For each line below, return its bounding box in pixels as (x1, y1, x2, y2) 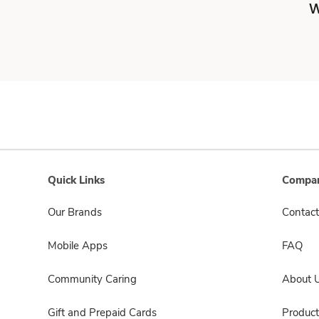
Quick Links (48, 173, 105, 187)
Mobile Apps (48, 239, 108, 253)
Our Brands (48, 205, 102, 219)
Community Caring (48, 272, 137, 286)
